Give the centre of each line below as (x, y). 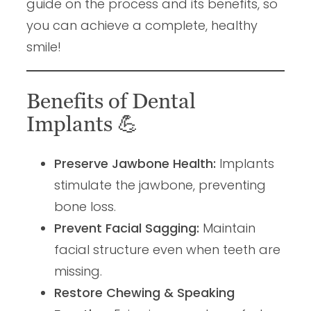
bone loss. (85, 207)
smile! (44, 47)
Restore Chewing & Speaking (144, 293)
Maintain (227, 228)
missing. (78, 271)
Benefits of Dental (111, 100)
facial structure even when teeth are (167, 250)
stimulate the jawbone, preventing (160, 185)
